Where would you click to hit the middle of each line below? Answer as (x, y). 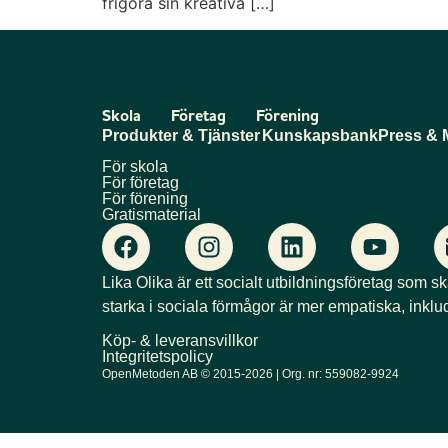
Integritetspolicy (157, 357)
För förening (145, 198)
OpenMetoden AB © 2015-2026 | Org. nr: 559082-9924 (250, 374)
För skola (135, 166)
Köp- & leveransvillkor (180, 341)
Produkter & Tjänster (181, 135)
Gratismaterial (151, 214)
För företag (140, 182)
